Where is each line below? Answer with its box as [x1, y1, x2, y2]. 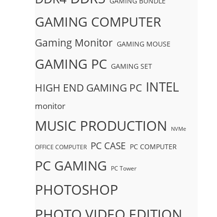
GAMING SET [111, 62, 152, 71]
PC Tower [111, 164, 137, 172]
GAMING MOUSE [117, 39, 170, 48]
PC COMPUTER [130, 142, 177, 151]
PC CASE [91, 139, 126, 152]
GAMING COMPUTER [35, 13, 161, 31]
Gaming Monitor [35, 35, 113, 49]
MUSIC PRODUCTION [35, 116, 167, 135]
